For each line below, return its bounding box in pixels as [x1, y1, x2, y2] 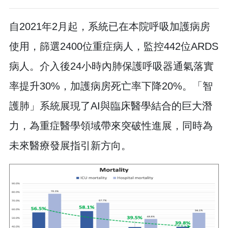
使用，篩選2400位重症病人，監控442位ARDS [9, 41, 218, 52]
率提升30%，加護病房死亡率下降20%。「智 [9, 80, 213, 92]
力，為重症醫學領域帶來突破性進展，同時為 [9, 120, 213, 132]
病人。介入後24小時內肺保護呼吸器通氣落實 [9, 61, 214, 72]
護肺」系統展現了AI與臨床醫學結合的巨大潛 [9, 100, 212, 112]
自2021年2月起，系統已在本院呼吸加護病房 [9, 21, 210, 33]
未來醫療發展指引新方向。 [9, 140, 131, 152]
